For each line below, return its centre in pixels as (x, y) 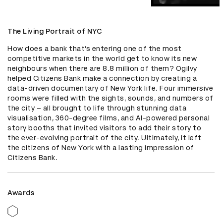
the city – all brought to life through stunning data (97, 108)
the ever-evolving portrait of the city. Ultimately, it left (105, 138)
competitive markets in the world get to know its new (102, 59)
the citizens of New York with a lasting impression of (101, 148)
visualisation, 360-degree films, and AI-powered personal (109, 118)
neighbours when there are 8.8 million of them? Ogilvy (102, 69)
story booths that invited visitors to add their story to (104, 128)
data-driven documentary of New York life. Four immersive (110, 88)
